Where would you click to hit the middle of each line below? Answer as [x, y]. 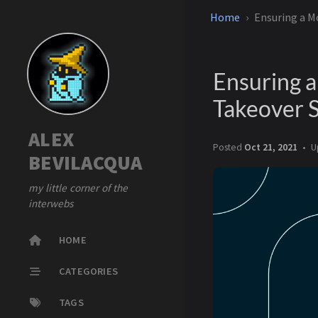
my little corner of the [78, 188]
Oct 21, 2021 [271, 147]
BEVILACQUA [86, 163]
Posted [229, 147]
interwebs [51, 203]
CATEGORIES [88, 271]
